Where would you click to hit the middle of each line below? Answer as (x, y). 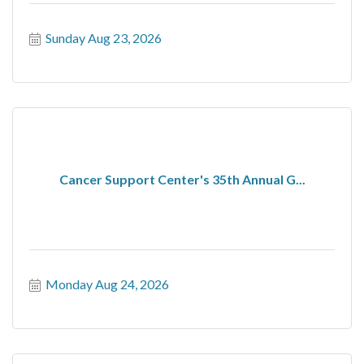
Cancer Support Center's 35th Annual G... (182, 179)
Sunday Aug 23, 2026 (104, 38)
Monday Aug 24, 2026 (107, 284)
